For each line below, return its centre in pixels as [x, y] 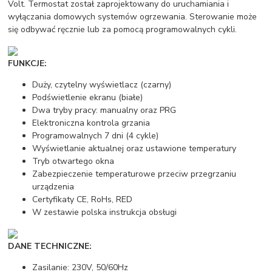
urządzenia [53, 186]
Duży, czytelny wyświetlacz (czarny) [102, 84]
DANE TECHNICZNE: [50, 246]
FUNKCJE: [28, 63]
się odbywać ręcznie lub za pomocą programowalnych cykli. [123, 29]
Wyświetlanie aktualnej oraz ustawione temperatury [134, 148]
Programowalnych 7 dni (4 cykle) [96, 135]
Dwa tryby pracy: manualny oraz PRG [104, 110]
